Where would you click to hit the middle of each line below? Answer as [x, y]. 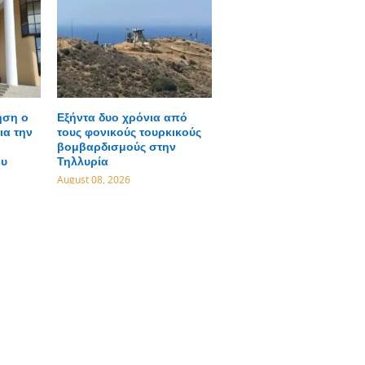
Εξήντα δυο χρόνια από [122, 117]
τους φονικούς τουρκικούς [129, 132]
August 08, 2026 [93, 180]
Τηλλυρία [82, 161]
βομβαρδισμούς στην [116, 147]
